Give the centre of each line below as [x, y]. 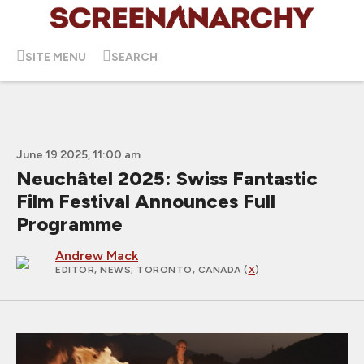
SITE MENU [56, 57]
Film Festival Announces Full [146, 201]
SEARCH [134, 57]
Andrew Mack [97, 256]
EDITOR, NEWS [93, 270]
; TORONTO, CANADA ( [190, 270]
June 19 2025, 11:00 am [78, 155]
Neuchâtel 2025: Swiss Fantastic [167, 178]
